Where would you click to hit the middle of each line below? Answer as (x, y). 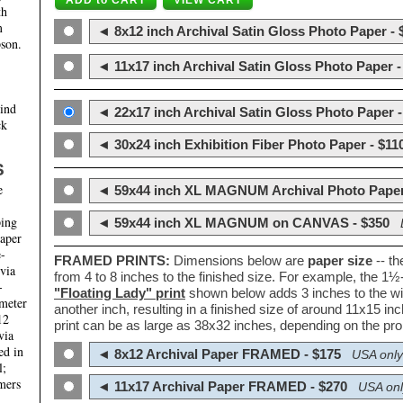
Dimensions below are (239, 261)
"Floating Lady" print (120, 293)
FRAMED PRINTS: (112, 261)
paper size (340, 261)
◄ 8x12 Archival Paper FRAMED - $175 (217, 354)
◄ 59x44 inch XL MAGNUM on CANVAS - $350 (242, 223)
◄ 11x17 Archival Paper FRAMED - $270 (220, 387)
